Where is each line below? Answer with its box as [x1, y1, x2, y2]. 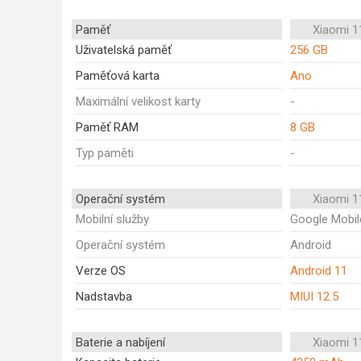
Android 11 [290, 263, 347, 278]
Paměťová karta [76, 68, 160, 83]
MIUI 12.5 [290, 289, 338, 304]
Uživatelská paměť [76, 43, 172, 57]
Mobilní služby [76, 212, 149, 226]
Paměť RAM [76, 120, 139, 135]
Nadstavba [76, 289, 132, 304]
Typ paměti [76, 146, 134, 160]
